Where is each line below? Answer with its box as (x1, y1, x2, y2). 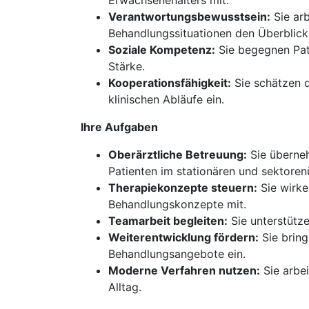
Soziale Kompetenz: (108, 43, 215, 57)
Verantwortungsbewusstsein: (108, 10, 270, 23)
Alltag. (108, 280, 141, 294)
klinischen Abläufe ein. (108, 92, 224, 106)
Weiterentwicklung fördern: (108, 230, 259, 244)
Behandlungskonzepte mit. (108, 197, 246, 211)
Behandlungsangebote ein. (108, 247, 246, 261)
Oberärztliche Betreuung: (108, 148, 247, 161)
